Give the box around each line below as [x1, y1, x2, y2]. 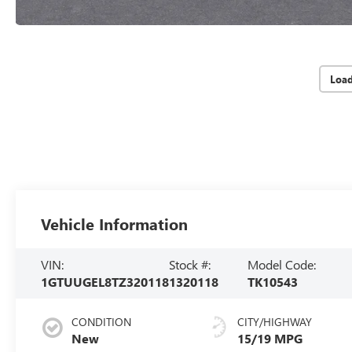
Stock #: [169, 255, 211, 273]
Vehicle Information [41, 212, 189, 234]
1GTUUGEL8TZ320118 [41, 273, 170, 290]
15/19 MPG [237, 329, 303, 346]
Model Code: [247, 255, 317, 273]
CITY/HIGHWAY [237, 313, 313, 329]
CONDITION [71, 313, 132, 329]
